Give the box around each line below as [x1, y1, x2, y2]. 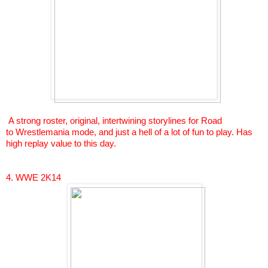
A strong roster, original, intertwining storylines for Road [8, 116, 222, 126]
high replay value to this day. [6, 139, 116, 149]
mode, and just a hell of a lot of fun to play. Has [69, 127, 252, 138]
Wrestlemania [16, 127, 69, 138]
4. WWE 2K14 [6, 173, 61, 183]
